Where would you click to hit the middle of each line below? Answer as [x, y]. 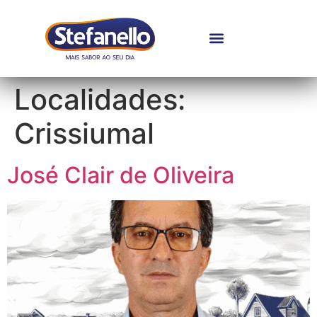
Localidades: [100, 99]
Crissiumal [84, 133]
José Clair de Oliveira [121, 175]
